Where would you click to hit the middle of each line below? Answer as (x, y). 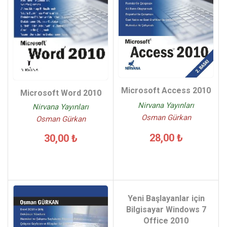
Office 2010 (166, 221)
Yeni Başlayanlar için (166, 199)
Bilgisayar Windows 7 (166, 210)
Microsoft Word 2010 (61, 93)
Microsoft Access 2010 (166, 91)
